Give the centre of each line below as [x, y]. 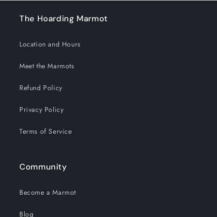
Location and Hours [50, 44]
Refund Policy [41, 88]
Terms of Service [46, 131]
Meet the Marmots [47, 66]
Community [43, 167]
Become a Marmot [48, 192]
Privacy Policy [42, 109]
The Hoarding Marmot [64, 18]
